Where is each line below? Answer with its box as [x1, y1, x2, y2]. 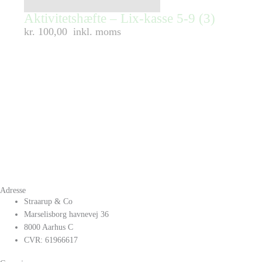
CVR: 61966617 [24, 236, 78, 245]
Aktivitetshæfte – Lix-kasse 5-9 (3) [24, 11, 216, 26]
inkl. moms [73, 25, 122, 37]
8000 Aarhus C [24, 223, 74, 232]
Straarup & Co [24, 197, 73, 206]
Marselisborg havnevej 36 [24, 210, 109, 219]
